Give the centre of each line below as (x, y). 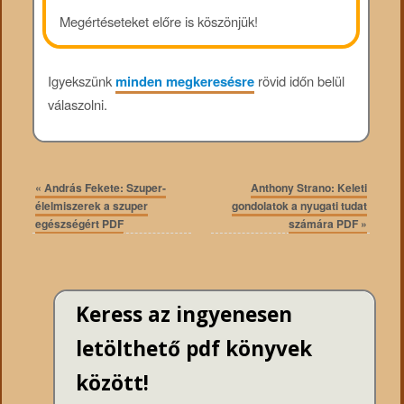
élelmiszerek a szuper (92, 206)
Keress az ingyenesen (184, 315)
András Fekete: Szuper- (104, 188)
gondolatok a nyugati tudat (299, 206)
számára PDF (324, 224)
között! (112, 383)
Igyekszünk (81, 80)
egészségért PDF (80, 224)
